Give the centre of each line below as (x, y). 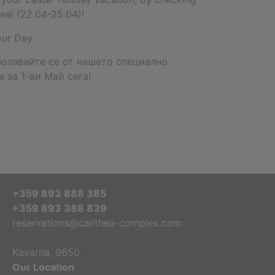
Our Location (43, 267)
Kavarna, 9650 (46, 253)
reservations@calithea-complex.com (97, 223)
